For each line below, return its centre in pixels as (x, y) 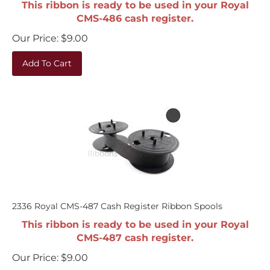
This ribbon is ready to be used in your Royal (135, 218)
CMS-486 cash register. (135, 12)
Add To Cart (47, 57)
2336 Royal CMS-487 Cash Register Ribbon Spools (117, 200)
